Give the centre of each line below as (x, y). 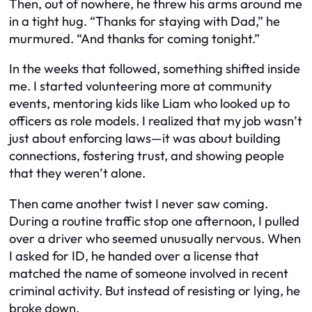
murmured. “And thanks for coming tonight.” (134, 38)
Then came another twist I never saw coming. (139, 203)
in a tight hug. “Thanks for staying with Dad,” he (145, 21)
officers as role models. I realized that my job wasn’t (156, 121)
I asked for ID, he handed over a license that (134, 256)
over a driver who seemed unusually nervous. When (155, 238)
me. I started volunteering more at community (140, 86)
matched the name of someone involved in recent (149, 273)
